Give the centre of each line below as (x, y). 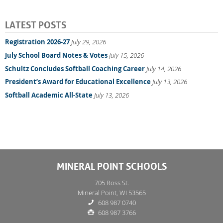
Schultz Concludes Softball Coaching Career (75, 68)
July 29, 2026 (89, 42)
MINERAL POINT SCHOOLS (111, 165)
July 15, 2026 (126, 56)
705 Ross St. (111, 182)
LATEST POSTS (36, 24)
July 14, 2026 (164, 68)
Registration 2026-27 (37, 42)
